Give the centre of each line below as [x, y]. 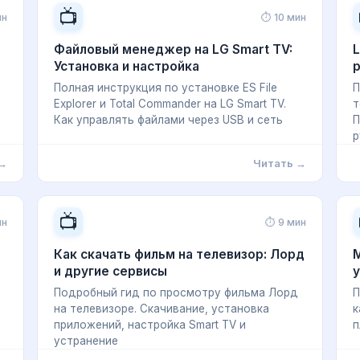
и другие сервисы [110, 271]
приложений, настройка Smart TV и [150, 325]
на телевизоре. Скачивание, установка [162, 309]
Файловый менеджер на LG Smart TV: [173, 49]
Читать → [280, 163]
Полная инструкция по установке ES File [166, 88]
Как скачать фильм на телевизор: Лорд [179, 254]
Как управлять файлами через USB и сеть [168, 120]
